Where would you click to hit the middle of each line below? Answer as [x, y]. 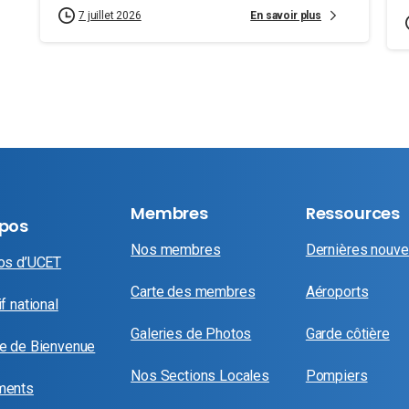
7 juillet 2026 [110, 16]
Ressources [353, 213]
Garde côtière [347, 333]
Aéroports [337, 291]
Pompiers [336, 375]
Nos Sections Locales [200, 375]
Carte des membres [193, 291]
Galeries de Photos [191, 333]
